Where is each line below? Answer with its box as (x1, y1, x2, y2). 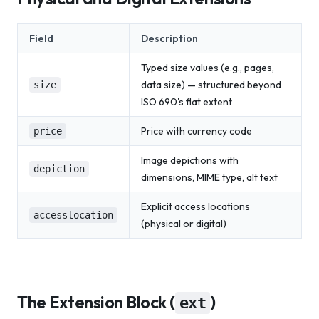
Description (141, 32, 198, 45)
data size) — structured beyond (141, 78, 281, 91)
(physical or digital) (141, 217, 226, 230)
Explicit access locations (141, 200, 250, 213)
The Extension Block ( (17, 291, 175, 313)
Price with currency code (141, 125, 252, 137)
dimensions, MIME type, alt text (141, 171, 278, 184)
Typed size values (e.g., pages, (141, 61, 274, 74)
